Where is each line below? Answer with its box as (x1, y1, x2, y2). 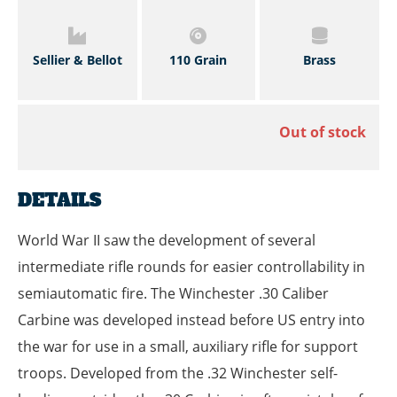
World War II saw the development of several (18, 230, 315, 251)
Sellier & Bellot (32, 51, 122, 68)
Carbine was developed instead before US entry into (18, 310, 365, 331)
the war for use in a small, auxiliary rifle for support (18, 337, 358, 357)
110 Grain (169, 51, 228, 68)
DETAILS (18, 188, 101, 214)
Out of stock (279, 122, 366, 143)
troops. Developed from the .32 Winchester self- (18, 363, 338, 384)
